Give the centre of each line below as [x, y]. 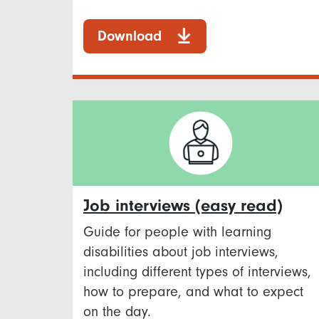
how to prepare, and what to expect [193, 291]
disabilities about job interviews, [181, 251]
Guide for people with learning [177, 231]
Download [130, 36]
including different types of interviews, [197, 271]
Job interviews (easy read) [183, 205]
